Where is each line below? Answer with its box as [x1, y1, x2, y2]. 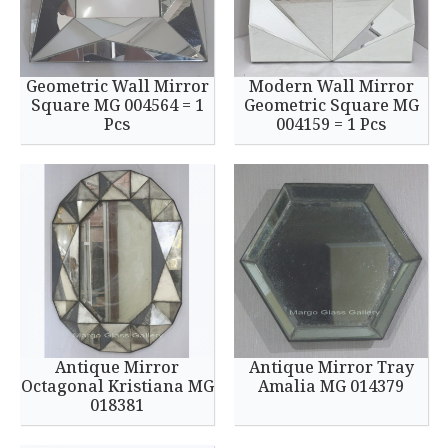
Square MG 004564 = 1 [30, 94, 204, 116]
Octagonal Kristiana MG [20, 375, 214, 397]
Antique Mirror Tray [248, 356, 414, 378]
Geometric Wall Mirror [25, 75, 209, 97]
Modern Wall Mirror [248, 75, 414, 97]
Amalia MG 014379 [258, 375, 404, 397]
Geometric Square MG [243, 94, 419, 116]
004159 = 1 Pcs [276, 113, 386, 135]
